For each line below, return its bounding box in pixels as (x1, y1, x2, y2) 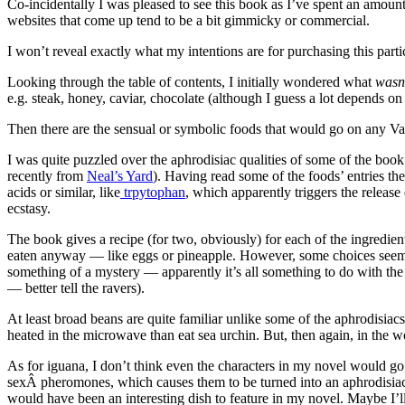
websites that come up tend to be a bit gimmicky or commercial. (7, 12, 370, 28)
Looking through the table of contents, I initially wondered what (7, 73, 375, 89)
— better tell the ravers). (7, 279, 145, 296)
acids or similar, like (7, 184, 120, 200)
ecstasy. (7, 200, 51, 216)
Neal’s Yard (87, 167, 153, 184)
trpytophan (120, 184, 185, 200)
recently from (7, 167, 87, 184)
